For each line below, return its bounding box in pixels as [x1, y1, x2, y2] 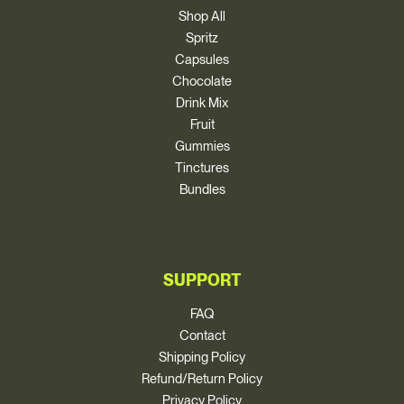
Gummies [174, 137, 230, 154]
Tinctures [175, 159, 229, 176]
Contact [179, 327, 225, 344]
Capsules [175, 50, 229, 68]
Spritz [186, 29, 218, 46]
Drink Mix [176, 94, 228, 111]
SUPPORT [162, 270, 242, 289]
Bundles [179, 180, 225, 197]
